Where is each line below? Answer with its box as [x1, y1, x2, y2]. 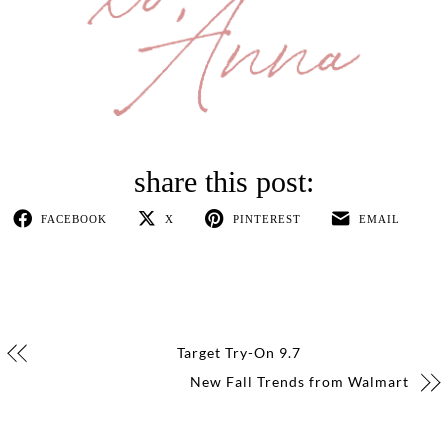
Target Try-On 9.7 [176, 343, 301, 361]
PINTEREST [232, 212, 301, 225]
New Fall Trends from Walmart [189, 372, 409, 390]
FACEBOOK [40, 212, 107, 225]
